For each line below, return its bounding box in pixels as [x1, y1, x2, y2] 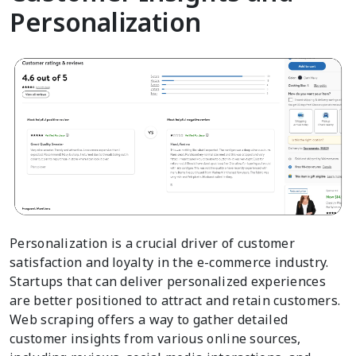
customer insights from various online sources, [10, 330, 301, 348]
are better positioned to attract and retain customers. [10, 292, 341, 310]
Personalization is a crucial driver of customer [10, 234, 296, 253]
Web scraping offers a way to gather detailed [10, 311, 288, 329]
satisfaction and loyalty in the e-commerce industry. [10, 253, 329, 272]
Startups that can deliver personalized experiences [10, 273, 326, 291]
